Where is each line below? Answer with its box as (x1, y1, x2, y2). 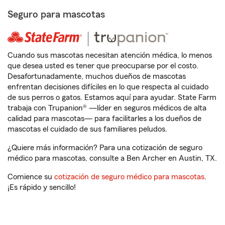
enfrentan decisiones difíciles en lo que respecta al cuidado (8, 83, 208, 91)
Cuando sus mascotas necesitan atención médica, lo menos (8, 51, 212, 59)
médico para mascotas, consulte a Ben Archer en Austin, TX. (8, 154, 217, 162)
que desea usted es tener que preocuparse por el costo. (8, 62, 198, 70)
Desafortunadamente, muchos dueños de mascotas (8, 72, 186, 80)
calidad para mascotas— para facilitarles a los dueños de (8, 115, 201, 123)
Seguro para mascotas (8, 10, 105, 20)
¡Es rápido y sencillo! (8, 183, 76, 191)
